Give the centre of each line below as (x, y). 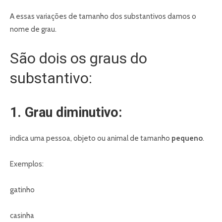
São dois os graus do (79, 58)
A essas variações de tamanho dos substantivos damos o (103, 17)
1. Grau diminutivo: (66, 113)
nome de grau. (33, 29)
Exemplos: (27, 164)
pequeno (187, 139)
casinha (22, 216)
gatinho (22, 190)
